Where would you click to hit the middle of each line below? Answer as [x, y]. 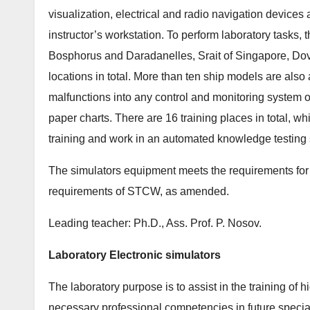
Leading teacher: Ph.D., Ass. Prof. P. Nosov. [155, 224]
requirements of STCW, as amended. [139, 192]
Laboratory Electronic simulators [135, 255]
